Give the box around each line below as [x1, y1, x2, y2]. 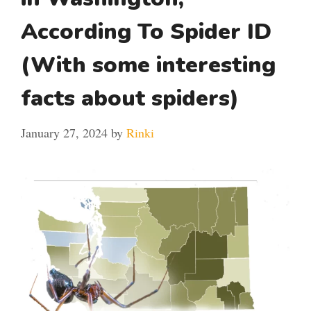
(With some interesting [21, 50, 276, 80]
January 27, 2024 [21, 124, 108, 141]
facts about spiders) [21, 83, 239, 113]
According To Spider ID [21, 17, 271, 47]
